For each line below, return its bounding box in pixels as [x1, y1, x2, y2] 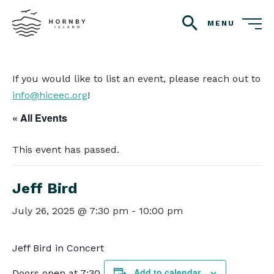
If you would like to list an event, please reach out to [12, 73, 261, 84]
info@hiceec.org [12, 89, 87, 101]
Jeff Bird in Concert [12, 242, 104, 254]
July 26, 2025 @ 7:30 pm [12, 205, 128, 217]
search [181, 23, 213, 35]
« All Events [12, 111, 67, 125]
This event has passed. [12, 144, 119, 155]
